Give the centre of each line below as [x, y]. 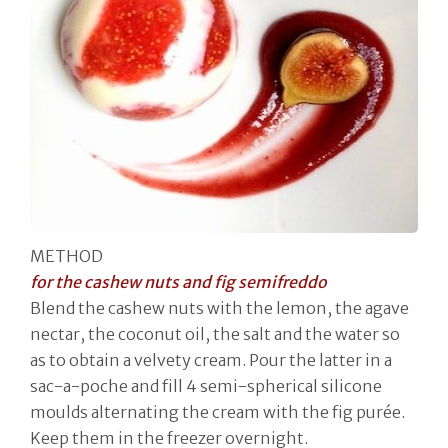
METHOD [66, 255]
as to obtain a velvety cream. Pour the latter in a [211, 359]
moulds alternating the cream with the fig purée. [217, 411]
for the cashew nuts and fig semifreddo [178, 281]
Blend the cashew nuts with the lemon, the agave [219, 307]
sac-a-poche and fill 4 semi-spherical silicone [206, 385]
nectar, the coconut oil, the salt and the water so [215, 333]
